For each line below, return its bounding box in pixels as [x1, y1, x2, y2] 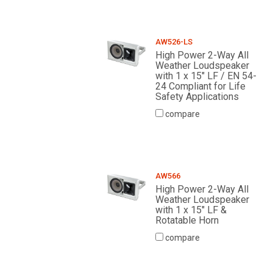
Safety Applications [155, 91, 239, 103]
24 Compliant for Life [155, 80, 246, 93]
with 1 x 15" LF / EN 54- [155, 70, 257, 82]
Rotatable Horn [155, 214, 219, 227]
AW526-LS [155, 37, 193, 47]
